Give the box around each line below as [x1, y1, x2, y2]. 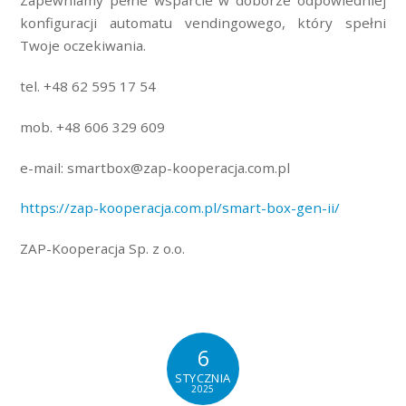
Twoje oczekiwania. [20, 36, 147, 55]
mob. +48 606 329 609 [20, 117, 166, 136]
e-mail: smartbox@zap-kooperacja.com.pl [20, 158, 291, 177]
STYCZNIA [175, 370, 231, 387]
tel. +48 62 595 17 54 [20, 77, 157, 96]
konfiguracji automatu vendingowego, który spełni [20, 14, 386, 33]
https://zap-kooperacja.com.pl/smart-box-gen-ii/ [20, 198, 341, 217]
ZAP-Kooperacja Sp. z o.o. [20, 239, 186, 258]
